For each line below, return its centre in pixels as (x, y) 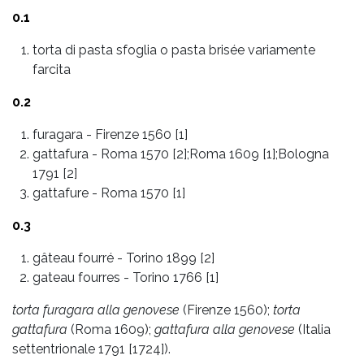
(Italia (313, 329)
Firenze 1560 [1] (141, 134)
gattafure (61, 193)
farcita (52, 69)
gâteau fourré (73, 258)
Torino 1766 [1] (175, 277)
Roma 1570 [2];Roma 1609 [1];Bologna (215, 154)
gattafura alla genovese (225, 329)
